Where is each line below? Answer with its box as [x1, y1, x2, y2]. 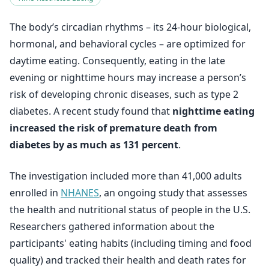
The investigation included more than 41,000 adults [10, 169, 242, 183]
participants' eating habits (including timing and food [10, 237, 252, 250]
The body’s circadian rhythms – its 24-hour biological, [10, 20, 251, 34]
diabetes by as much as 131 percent [10, 138, 178, 151]
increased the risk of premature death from [10, 121, 217, 134]
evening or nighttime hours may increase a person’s [10, 71, 246, 84]
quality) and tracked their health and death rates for [10, 253, 246, 267]
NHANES [61, 186, 99, 199]
